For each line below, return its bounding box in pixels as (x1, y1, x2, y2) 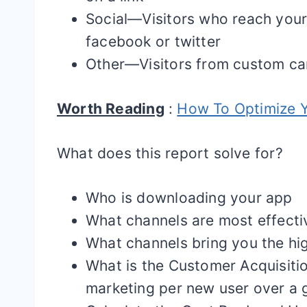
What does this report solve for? (57, 145, 283, 162)
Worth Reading (57, 100, 164, 117)
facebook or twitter (86, 33, 221, 50)
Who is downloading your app (86, 189, 293, 206)
